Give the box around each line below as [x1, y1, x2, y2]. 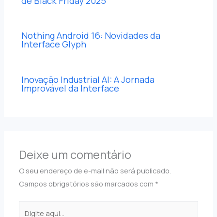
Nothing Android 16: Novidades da [21, 30, 161, 42]
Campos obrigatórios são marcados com [19, 178, 155, 188]
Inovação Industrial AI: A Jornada [21, 73, 155, 85]
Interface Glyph [21, 38, 87, 50]
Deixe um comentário [19, 146, 132, 162]
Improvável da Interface [21, 82, 120, 94]
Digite [18, 201, 38, 212]
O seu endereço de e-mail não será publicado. [19, 165, 171, 175]
